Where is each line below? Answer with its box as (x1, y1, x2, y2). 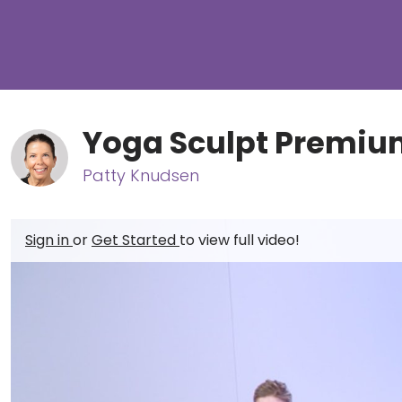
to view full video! (179, 230, 300, 250)
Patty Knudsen (83, 164, 199, 187)
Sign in (25, 230, 73, 250)
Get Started (92, 230, 179, 250)
